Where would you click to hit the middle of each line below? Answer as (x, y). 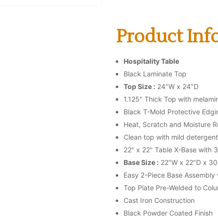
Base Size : (141, 162)
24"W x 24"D (177, 86)
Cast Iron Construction (159, 200)
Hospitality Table (151, 61)
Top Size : (139, 86)
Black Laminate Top (155, 73)
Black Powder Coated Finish (168, 213)
